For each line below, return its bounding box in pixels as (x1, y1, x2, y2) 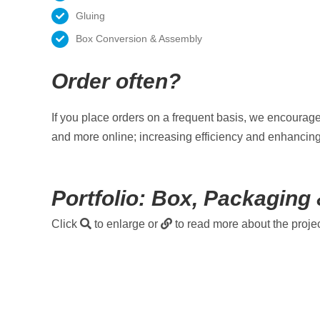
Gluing (75, 9, 105, 21)
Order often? (51, 69, 181, 94)
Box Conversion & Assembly (75, 33, 202, 45)
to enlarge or (91, 218, 161, 231)
